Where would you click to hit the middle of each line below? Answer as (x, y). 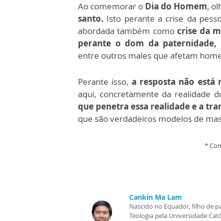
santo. (91, 18)
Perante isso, (105, 81)
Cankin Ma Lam (156, 197)
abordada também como (128, 31)
